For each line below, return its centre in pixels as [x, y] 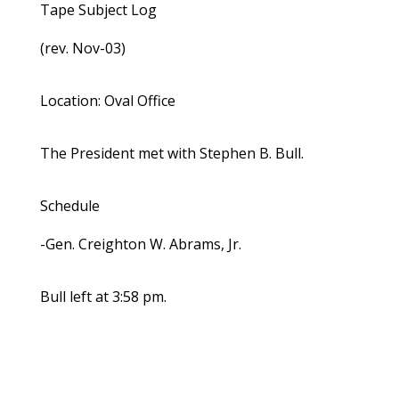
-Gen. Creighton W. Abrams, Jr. [140, 244]
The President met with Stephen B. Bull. [171, 154]
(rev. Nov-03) [82, 49]
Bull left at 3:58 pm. [103, 297]
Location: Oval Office [107, 101]
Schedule [69, 206]
